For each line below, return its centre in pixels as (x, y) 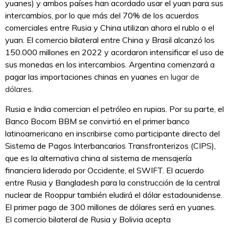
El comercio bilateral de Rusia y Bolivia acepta (88, 220)
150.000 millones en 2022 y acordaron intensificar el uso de (114, 52)
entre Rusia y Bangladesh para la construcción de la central (112, 183)
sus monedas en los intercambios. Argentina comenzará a (110, 65)
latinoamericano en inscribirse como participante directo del (112, 134)
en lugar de (178, 77)
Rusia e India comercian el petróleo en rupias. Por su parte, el (114, 109)
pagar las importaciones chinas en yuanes (81, 77)
